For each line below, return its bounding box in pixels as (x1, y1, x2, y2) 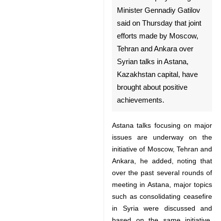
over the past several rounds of (108, 206, 216, 214)
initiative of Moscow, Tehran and (108, 183, 216, 190)
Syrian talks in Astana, (113, 95, 184, 103)
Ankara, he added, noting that (108, 194, 216, 202)
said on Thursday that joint (113, 57, 197, 65)
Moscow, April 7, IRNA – (113, 18, 191, 26)
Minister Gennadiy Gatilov (113, 44, 196, 52)
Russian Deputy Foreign (113, 31, 191, 39)
